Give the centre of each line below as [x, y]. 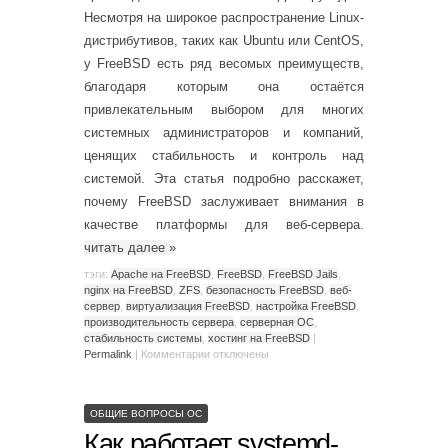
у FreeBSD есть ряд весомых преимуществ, [224, 63]
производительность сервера [159, 321]
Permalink [108, 353]
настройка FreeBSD [306, 305]
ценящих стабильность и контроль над [224, 155]
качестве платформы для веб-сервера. [224, 224]
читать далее [126, 247]
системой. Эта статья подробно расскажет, [224, 178]
